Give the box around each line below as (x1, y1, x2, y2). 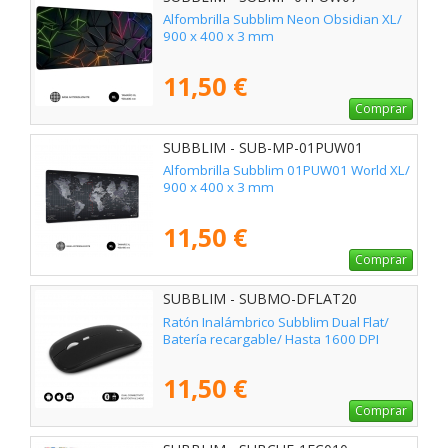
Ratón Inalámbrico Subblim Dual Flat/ (163, 312, 389, 331)
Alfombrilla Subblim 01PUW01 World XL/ (163, 161, 410, 180)
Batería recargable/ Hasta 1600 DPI (163, 329, 379, 348)
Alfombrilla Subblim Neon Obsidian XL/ (163, 10, 402, 29)
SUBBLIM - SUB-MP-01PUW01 (163, 138, 363, 158)
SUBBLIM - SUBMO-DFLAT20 (163, 289, 357, 309)
